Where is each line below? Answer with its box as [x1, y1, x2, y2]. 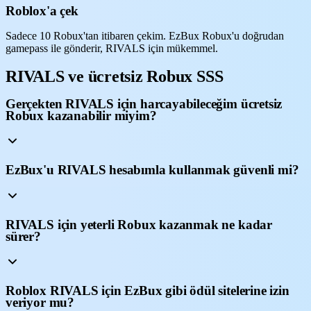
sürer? [6, 228, 41, 244]
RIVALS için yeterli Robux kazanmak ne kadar [6, 217, 272, 232]
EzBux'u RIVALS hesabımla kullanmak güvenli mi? [6, 162, 299, 178]
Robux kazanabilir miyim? [6, 108, 157, 123]
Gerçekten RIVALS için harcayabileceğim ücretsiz [6, 96, 283, 111]
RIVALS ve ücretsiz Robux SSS [6, 67, 224, 85]
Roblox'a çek [6, 3, 78, 19]
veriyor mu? [6, 294, 74, 310]
